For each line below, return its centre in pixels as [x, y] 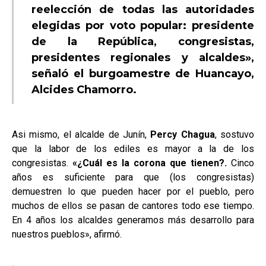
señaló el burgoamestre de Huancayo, [143, 74]
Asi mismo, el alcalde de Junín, [81, 135]
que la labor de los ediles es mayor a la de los [133, 149]
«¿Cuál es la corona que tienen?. [150, 163]
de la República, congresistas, [143, 42]
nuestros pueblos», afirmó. [67, 235]
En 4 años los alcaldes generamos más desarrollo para [133, 220]
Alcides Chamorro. [84, 90]
